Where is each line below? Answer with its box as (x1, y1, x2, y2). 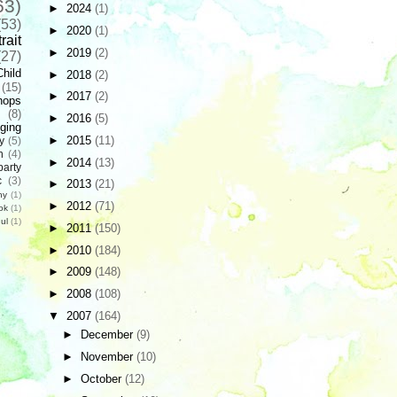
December (80, 328, 136, 342)
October (80, 371, 125, 385)
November (80, 350, 136, 364)
